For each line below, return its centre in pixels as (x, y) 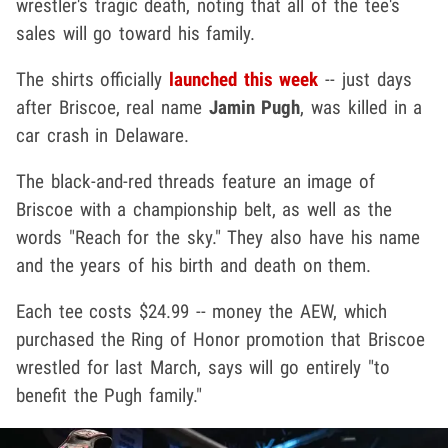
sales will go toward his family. (136, 34)
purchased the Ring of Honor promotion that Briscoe (220, 340)
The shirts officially (93, 80)
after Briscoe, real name (112, 108)
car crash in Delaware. (103, 136)
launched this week (244, 80)
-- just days (365, 80)
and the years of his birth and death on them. (194, 266)
